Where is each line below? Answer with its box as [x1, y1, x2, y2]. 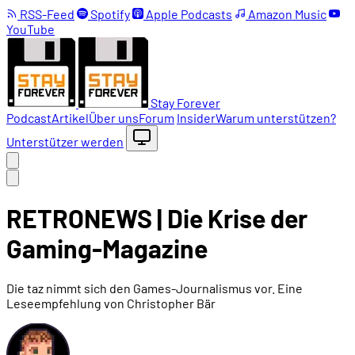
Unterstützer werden [6, 134, 124, 149]
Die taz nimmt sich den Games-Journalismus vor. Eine [6, 280, 303, 296]
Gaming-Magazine [6, 233, 208, 264]
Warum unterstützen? [216, 110, 336, 125]
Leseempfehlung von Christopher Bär [6, 295, 216, 311]
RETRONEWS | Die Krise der [6, 203, 307, 234]
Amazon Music [246, 6, 326, 21]
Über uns [89, 110, 139, 125]
